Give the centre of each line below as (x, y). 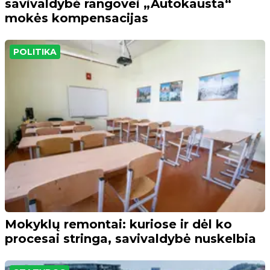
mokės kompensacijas (77, 18)
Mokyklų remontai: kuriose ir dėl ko (118, 224)
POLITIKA (35, 52)
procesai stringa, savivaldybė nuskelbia (130, 239)
